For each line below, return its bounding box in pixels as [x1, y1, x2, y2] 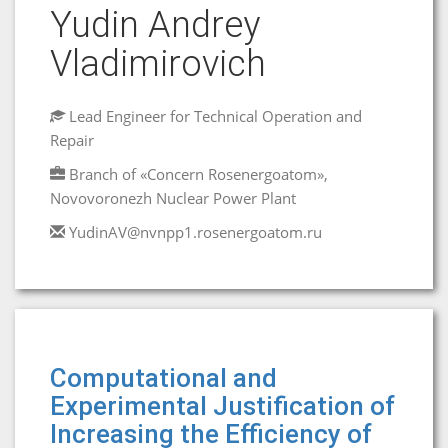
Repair [50, 130, 94, 150]
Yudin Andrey [50, 4, 260, 46]
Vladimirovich [50, 43, 266, 85]
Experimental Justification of [50, 391, 395, 421]
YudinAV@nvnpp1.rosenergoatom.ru [69, 222, 322, 242]
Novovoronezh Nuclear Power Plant [50, 188, 296, 208]
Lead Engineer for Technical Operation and [65, 106, 362, 126]
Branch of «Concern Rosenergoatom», [69, 164, 328, 184]
